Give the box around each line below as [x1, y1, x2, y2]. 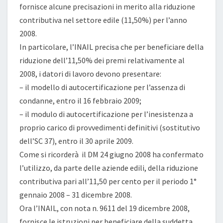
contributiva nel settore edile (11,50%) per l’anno [19, 15, 187, 25]
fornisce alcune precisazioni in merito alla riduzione [19, 1, 195, 11]
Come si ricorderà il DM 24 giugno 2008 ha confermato [19, 149, 204, 159]
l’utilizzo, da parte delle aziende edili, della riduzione [19, 163, 198, 173]
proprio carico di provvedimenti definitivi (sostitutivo [19, 122, 200, 132]
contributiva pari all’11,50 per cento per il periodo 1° [19, 176, 197, 186]
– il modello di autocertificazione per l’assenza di [19, 82, 185, 92]
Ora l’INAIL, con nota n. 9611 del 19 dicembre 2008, [19, 203, 190, 213]
